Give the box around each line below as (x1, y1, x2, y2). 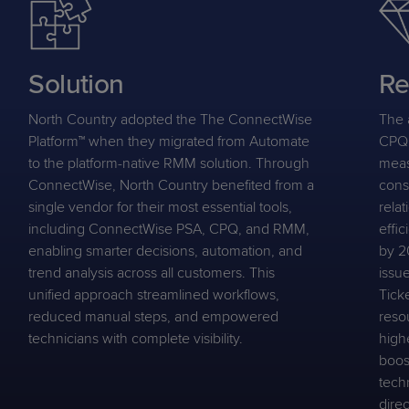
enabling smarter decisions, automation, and (28, 242, 303, 260)
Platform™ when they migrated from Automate (28, 132, 310, 151)
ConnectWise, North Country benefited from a (28, 176, 315, 194)
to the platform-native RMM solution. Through (28, 154, 310, 173)
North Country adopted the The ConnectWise (28, 110, 313, 129)
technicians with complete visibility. (28, 330, 244, 348)
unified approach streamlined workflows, (28, 286, 280, 304)
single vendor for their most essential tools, (28, 198, 293, 216)
